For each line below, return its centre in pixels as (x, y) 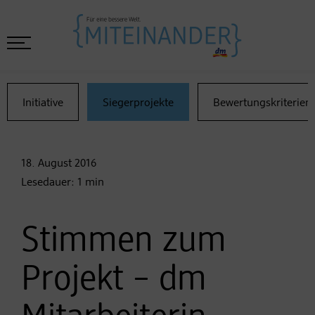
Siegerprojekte (138, 103)
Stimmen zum (124, 241)
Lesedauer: (49, 183)
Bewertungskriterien (262, 103)
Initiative (43, 103)
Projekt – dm (114, 280)
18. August (46, 164)
